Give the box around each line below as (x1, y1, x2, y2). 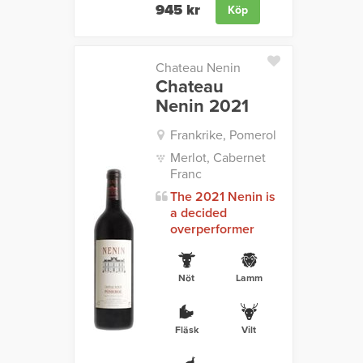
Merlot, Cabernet (169, 150, 266, 167)
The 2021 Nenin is (169, 189, 275, 206)
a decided (169, 205, 227, 222)
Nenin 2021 (155, 96, 249, 117)
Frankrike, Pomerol (169, 127, 276, 144)
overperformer (169, 221, 254, 238)
